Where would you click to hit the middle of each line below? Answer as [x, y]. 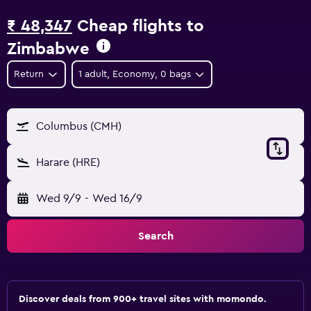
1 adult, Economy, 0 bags [134, 74]
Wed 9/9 [59, 199]
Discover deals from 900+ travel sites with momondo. [143, 299]
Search [155, 236]
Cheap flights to [138, 26]
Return [29, 74]
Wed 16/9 [117, 199]
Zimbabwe [48, 49]
